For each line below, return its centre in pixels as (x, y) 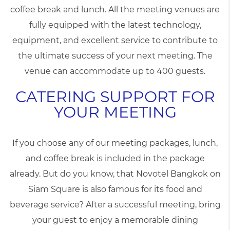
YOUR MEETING (115, 112)
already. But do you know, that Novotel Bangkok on (115, 174)
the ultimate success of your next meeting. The (115, 56)
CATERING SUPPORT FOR (115, 97)
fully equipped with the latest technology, (115, 25)
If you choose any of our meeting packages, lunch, (115, 143)
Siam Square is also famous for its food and (115, 189)
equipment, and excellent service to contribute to (115, 40)
